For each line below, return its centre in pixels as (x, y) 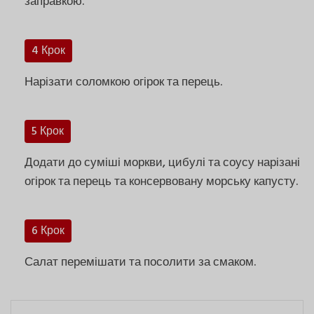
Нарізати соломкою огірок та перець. (123, 82)
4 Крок (48, 51)
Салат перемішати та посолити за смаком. (140, 262)
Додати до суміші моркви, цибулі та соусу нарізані (162, 163)
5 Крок (48, 131)
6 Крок (48, 231)
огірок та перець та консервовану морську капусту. (161, 182)
